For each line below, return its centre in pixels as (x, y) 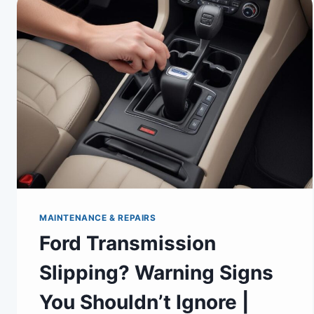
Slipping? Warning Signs (156, 272)
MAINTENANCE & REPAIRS (98, 217)
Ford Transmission (128, 243)
